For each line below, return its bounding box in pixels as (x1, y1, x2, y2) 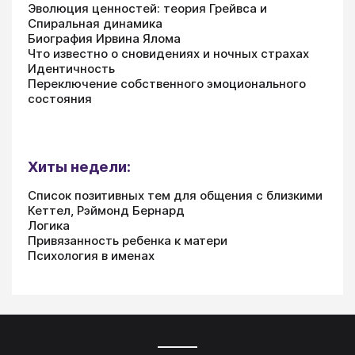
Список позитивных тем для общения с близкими (28, 187, 323, 203)
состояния (28, 90, 92, 106)
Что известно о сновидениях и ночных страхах (28, 45, 309, 61)
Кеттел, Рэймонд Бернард (28, 202, 185, 218)
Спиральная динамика (28, 15, 162, 31)
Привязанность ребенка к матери (28, 232, 227, 248)
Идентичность (28, 60, 115, 76)
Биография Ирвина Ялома (28, 30, 181, 46)
